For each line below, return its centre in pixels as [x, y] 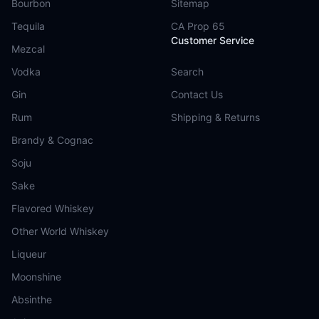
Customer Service [213, 40]
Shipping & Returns [215, 117]
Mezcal [28, 49]
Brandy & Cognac [52, 140]
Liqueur [29, 254]
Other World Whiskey [60, 231]
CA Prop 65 [198, 26]
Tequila [28, 26]
